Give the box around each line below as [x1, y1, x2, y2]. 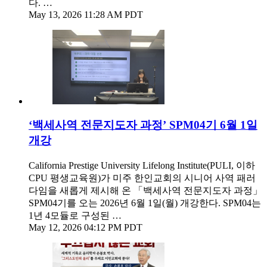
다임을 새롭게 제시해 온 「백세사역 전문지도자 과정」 [29, 185, 262, 196]
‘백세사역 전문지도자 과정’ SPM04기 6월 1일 [29, 119, 257, 132]
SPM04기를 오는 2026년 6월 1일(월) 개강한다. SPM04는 [29, 198, 261, 209]
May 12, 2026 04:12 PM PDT [29, 222, 142, 233]
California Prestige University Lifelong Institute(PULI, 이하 [29, 160, 255, 171]
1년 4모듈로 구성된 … [29, 210, 122, 221]
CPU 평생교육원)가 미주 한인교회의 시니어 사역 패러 [29, 173, 256, 184]
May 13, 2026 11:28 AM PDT [29, 9, 143, 20]
